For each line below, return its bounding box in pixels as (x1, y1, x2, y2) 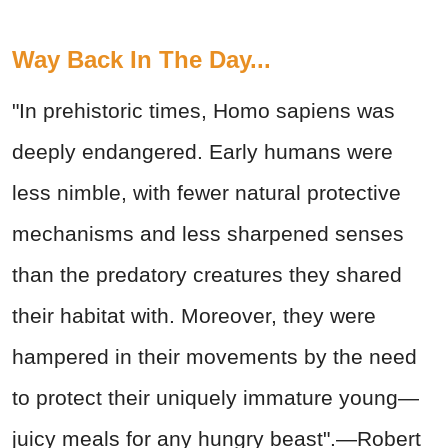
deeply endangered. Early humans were (12, 140, 393, 164)
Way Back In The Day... (12, 46, 271, 74)
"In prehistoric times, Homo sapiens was (12, 99, 395, 123)
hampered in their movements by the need (12, 345, 417, 369)
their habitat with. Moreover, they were (12, 304, 376, 328)
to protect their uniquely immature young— (12, 386, 419, 410)
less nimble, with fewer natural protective (12, 181, 401, 205)
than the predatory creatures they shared (12, 263, 402, 287)
